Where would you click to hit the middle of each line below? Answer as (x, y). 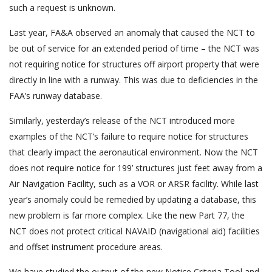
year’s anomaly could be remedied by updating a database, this (133, 199)
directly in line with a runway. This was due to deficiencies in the (134, 80)
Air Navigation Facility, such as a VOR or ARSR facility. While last (134, 183)
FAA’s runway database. (56, 95)
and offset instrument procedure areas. (86, 246)
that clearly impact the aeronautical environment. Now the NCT (134, 152)
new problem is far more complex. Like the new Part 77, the (127, 215)
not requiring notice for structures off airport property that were (134, 64)
